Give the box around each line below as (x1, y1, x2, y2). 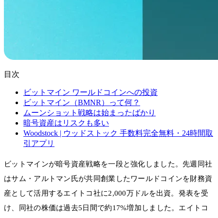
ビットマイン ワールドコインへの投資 (23, 88, 158, 96)
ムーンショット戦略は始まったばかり (23, 108, 156, 117)
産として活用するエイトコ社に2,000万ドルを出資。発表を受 (4, 189, 208, 197)
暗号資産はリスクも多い (23, 118, 109, 127)
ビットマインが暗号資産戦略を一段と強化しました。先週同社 (4, 160, 213, 168)
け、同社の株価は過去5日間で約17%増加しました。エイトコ (4, 203, 209, 212)
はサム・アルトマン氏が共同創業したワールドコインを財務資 (4, 174, 213, 182)
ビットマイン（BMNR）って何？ (23, 98, 140, 107)
